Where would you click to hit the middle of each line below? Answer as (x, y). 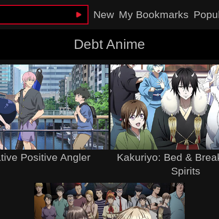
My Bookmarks (154, 14)
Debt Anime (109, 44)
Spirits (186, 171)
